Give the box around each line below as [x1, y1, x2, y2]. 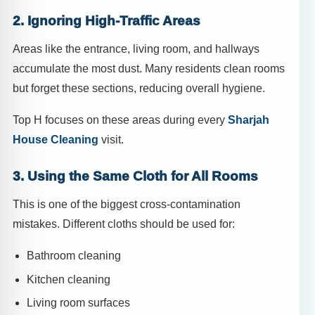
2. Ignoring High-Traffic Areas [13, 13, 200, 29]
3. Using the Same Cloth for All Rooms [13, 169, 258, 184]
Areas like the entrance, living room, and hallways [13, 42, 259, 55]
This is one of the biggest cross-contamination [13, 198, 240, 210]
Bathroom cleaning [27, 250, 121, 262]
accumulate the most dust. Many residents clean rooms [13, 62, 285, 75]
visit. [98, 134, 124, 146]
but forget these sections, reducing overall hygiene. [13, 82, 265, 94]
